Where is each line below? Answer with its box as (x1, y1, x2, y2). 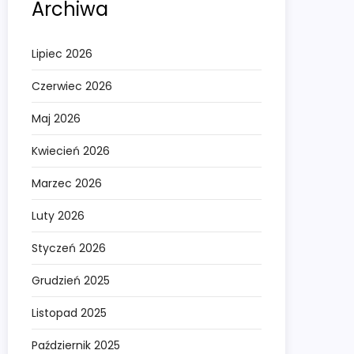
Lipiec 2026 (32, 46, 92, 62)
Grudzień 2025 (32, 273, 110, 289)
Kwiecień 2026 (32, 143, 110, 160)
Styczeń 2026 (32, 240, 106, 257)
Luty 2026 (32, 208, 85, 224)
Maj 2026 (32, 111, 81, 127)
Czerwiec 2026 (32, 78, 112, 95)
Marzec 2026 (32, 175, 102, 192)
